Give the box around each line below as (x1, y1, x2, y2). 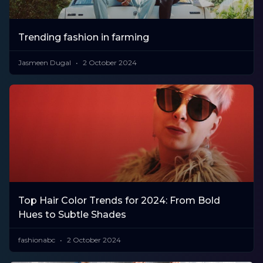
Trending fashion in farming (18, 31, 149, 43)
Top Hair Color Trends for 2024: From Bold (18, 195, 220, 207)
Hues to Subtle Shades (18, 209, 126, 221)
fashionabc (18, 235, 57, 245)
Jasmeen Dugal (18, 58, 73, 67)
